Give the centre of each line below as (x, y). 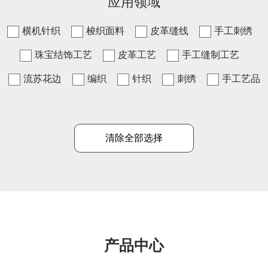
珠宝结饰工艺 (63, 55)
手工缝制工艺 (211, 55)
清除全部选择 (134, 138)
